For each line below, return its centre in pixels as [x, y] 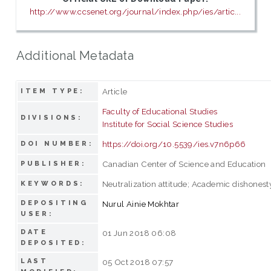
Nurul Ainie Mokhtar [141, 204]
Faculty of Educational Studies [160, 111]
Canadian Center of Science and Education [184, 164]
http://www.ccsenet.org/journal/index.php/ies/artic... [135, 12]
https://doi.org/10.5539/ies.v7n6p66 [174, 144]
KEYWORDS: [53, 183]
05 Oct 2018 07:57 [138, 262]
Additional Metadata [75, 55]
